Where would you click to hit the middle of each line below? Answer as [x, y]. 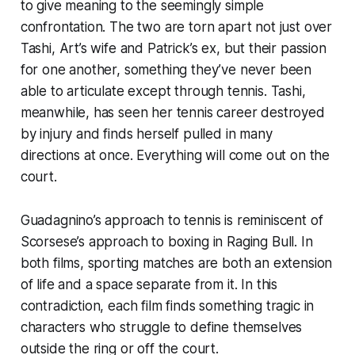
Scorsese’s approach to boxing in [124, 241]
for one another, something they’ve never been [166, 69]
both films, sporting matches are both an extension [176, 263]
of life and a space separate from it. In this [149, 284]
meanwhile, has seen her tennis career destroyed [172, 112]
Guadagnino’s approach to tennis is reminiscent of [172, 220]
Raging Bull [261, 241]
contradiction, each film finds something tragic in [167, 305]
